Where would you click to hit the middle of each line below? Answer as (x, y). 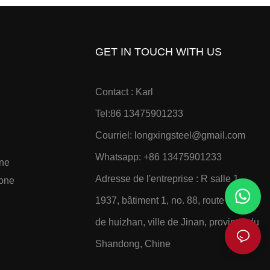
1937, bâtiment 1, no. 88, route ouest (173, 201)
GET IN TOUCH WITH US (159, 52)
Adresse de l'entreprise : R (153, 179)
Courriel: (115, 136)
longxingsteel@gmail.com (190, 136)
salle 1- (226, 179)
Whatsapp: (120, 157)
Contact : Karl (124, 92)
